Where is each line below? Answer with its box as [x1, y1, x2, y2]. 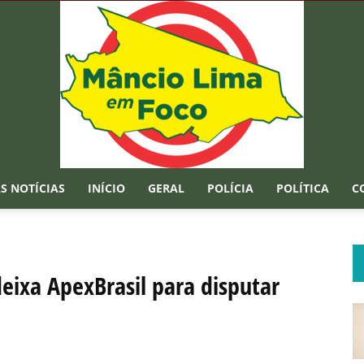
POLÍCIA [207, 180, 253, 196]
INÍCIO [88, 180, 125, 196]
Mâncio [181, 214, 219, 227]
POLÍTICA [276, 180, 329, 196]
